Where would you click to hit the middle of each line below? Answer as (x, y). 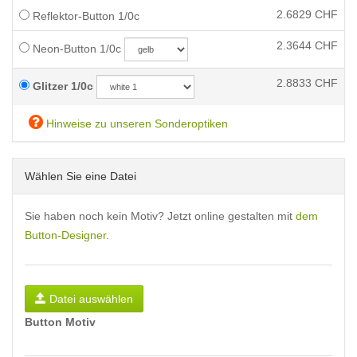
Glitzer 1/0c (61, 86)
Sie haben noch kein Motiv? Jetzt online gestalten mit (160, 216)
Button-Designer (65, 235)
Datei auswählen (91, 299)
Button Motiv (60, 322)
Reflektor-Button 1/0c (84, 16)
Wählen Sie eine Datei (80, 176)
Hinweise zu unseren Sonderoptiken (135, 124)
